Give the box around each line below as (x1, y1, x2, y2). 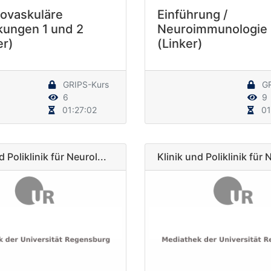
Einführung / (157, 7, 227, 22)
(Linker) (157, 36, 203, 51)
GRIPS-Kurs (60, 79, 109, 90)
